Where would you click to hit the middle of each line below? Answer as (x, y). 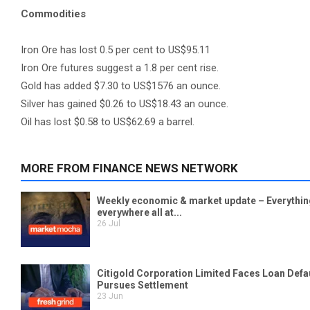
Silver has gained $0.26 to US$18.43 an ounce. (125, 104)
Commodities (53, 14)
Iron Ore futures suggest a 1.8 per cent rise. (120, 68)
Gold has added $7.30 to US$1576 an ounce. (121, 86)
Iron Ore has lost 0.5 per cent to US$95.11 (116, 50)
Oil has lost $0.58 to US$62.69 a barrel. (108, 122)
